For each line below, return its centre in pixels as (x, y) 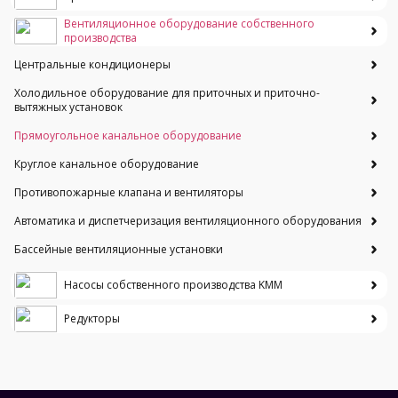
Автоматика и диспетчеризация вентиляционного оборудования (188, 221)
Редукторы (92, 318)
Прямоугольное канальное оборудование (128, 135)
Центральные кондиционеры (92, 64)
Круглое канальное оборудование (107, 164)
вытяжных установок (68, 107)
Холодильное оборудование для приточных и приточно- (167, 93)
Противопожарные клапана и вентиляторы (129, 192)
